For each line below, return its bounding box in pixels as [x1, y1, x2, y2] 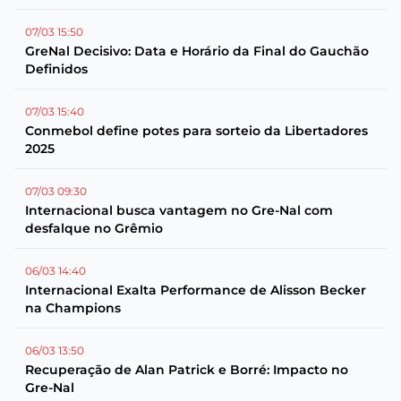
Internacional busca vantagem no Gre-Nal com [25, 202, 333, 218]
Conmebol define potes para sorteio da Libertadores [25, 123, 368, 139]
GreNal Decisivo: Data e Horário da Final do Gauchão [25, 43, 369, 59]
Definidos [25, 61, 88, 77]
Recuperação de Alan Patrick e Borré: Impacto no [25, 362, 348, 378]
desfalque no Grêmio [25, 220, 163, 236]
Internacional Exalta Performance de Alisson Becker [25, 282, 366, 298]
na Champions [25, 300, 121, 316]
